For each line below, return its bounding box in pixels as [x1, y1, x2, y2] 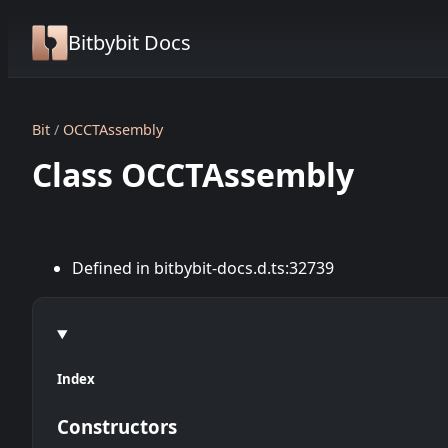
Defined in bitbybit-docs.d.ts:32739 [72, 257, 334, 279]
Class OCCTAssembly [32, 153, 354, 196]
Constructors [57, 414, 177, 440]
